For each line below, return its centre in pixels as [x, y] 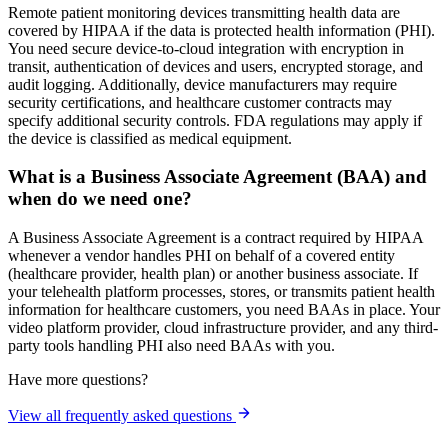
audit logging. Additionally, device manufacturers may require [202, 84]
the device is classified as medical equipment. [150, 138]
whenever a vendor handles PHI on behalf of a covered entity [201, 256]
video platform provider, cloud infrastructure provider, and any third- [223, 328]
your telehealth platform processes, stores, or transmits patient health [221, 292]
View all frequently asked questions [122, 416]
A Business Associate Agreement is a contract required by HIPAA [215, 238]
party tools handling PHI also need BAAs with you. [171, 346]
